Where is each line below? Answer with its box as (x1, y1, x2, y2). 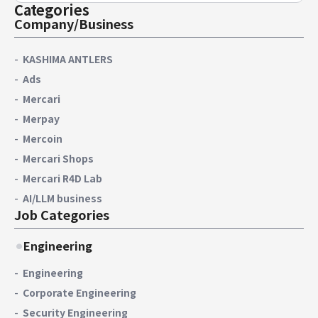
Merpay (23, 111, 60, 126)
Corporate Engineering (23, 285, 136, 300)
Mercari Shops (23, 150, 94, 165)
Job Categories (14, 204, 109, 224)
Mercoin (23, 131, 62, 146)
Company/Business (14, 13, 133, 33)
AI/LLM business (23, 190, 102, 205)
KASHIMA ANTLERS (23, 51, 113, 66)
